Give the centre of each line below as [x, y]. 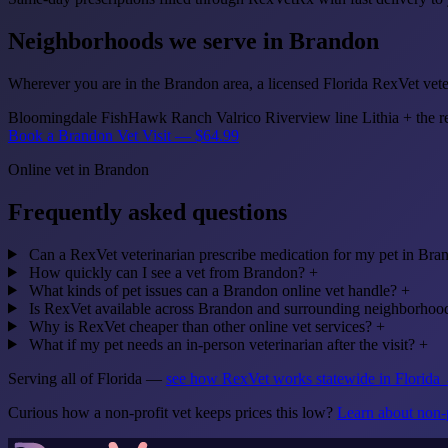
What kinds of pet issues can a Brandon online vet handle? [212, 290]
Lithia [382, 117]
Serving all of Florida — [87, 378]
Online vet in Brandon [78, 169]
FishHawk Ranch [158, 117]
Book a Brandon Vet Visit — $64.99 [123, 135]
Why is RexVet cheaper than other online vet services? [200, 326]
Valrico [240, 117]
